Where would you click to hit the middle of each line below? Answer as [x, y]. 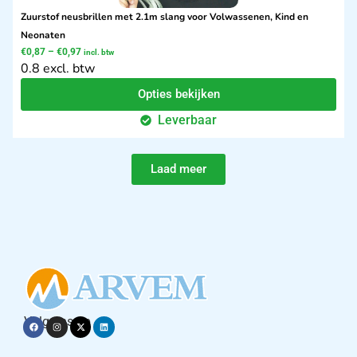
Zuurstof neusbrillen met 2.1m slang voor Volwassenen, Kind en [165, 17]
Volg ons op [57, 322]
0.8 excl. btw [58, 69]
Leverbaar [188, 120]
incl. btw [99, 53]
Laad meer [178, 169]
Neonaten [43, 35]
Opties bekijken [178, 94]
